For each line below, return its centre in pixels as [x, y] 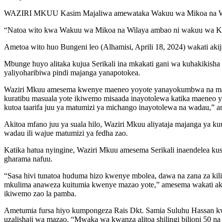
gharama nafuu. [28, 159]
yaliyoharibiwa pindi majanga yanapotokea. [72, 72]
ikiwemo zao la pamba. [40, 193]
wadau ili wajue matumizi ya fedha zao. [66, 133]
